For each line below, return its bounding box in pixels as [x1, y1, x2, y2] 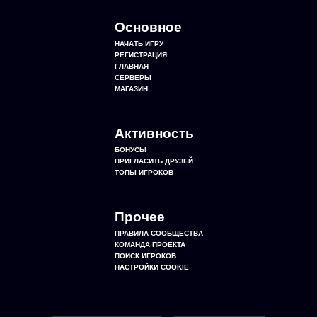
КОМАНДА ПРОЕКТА [114, 241, 185, 248]
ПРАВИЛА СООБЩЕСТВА [114, 229, 203, 237]
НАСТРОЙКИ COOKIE [114, 263, 189, 271]
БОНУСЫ [114, 146, 146, 154]
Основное [114, 20, 182, 35]
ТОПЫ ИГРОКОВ [114, 168, 173, 176]
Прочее [114, 209, 165, 224]
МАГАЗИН [114, 85, 148, 93]
